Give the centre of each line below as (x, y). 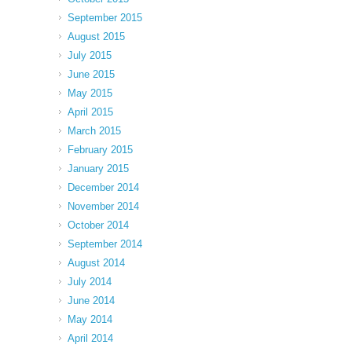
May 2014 (90, 319)
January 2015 (98, 168)
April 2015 (90, 112)
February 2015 (100, 149)
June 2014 (91, 300)
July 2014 (90, 281)
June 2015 (91, 74)
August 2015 (96, 36)
